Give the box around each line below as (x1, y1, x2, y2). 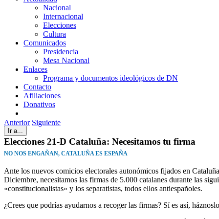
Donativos (23, 100, 55, 109)
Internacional (43, 12, 83, 21)
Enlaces (23, 65, 47, 73)
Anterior (4, 118, 30, 127)
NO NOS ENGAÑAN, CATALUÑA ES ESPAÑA (4, 150, 128, 157)
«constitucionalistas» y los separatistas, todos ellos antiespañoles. (4, 184, 202, 193)
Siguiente (32, 118, 61, 127)
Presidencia (43, 47, 78, 56)
